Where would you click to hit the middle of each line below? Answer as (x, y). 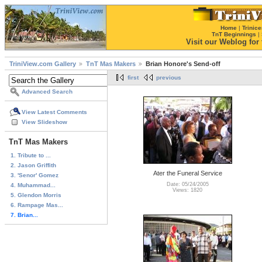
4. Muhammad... (33, 185)
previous (169, 78)
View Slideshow (44, 122)
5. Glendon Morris (36, 195)
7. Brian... (24, 215)
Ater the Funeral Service (187, 173)
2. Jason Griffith (33, 165)
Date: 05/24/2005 (187, 185)
